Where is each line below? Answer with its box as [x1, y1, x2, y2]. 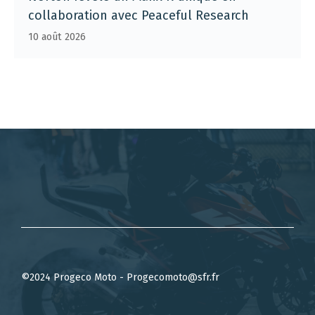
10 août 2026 [28, 30, 86, 43]
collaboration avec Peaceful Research [28, 7, 249, 23]
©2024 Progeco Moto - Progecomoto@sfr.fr [21, 271, 219, 283]
